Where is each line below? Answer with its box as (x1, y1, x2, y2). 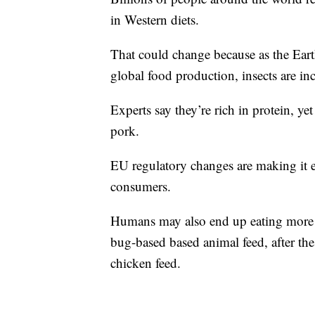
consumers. (110, 177, 171, 195)
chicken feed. (110, 254, 181, 272)
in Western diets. (110, 11, 199, 29)
